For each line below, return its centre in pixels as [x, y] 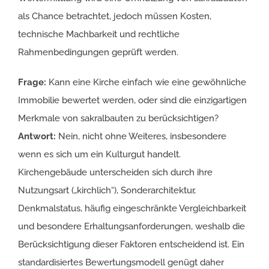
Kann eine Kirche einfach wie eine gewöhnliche [146, 82]
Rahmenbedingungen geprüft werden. [98, 52]
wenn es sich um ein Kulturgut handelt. [99, 154]
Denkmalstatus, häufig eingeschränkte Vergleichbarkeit [132, 208]
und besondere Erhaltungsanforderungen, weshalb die [131, 226]
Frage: [32, 82]
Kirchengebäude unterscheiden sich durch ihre [115, 172]
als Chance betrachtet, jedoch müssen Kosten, [115, 16]
